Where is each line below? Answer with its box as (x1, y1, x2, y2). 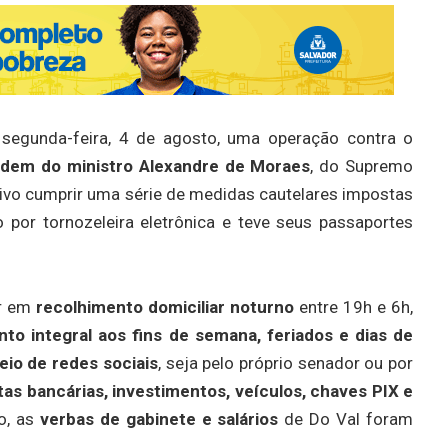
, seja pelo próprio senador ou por (157, 352, 414, 373)
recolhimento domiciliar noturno (36, 296, 295, 317)
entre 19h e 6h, (294, 296, 414, 317)
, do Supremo (310, 155, 414, 176)
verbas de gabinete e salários (39, 408, 279, 429)
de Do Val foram (278, 408, 414, 429)
